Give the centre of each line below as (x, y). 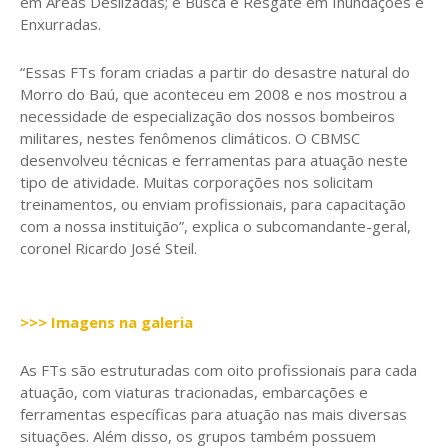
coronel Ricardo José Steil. (108, 247)
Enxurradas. (60, 23)
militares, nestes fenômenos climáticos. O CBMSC (190, 137)
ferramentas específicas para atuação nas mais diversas (213, 413)
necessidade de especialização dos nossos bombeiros (207, 115)
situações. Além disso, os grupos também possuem (198, 435)
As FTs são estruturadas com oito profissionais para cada (218, 369)
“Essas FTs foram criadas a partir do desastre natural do (215, 71)
